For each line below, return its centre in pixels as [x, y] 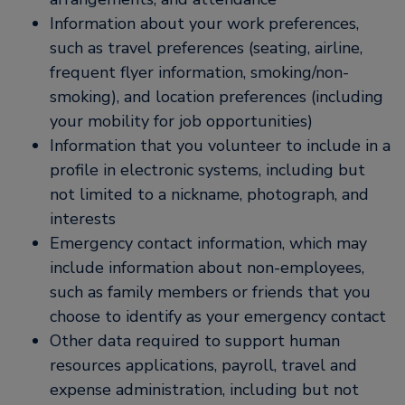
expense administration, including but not [204, 390]
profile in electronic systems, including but [207, 170]
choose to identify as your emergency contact [218, 316]
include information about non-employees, [207, 268]
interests [83, 219]
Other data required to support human [195, 341]
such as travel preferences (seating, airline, [206, 48]
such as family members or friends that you [210, 292]
